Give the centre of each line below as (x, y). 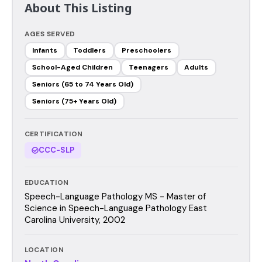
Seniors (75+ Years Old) (74, 101)
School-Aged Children (73, 67)
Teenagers (149, 67)
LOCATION (44, 249)
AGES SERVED (50, 34)
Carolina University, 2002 (75, 220)
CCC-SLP (56, 150)
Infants (45, 50)
